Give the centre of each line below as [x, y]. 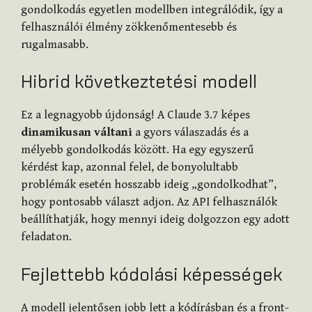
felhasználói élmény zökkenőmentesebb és [129, 27]
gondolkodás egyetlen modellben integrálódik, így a [152, 9]
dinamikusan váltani [77, 133]
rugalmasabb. [55, 44]
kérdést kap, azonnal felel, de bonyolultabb [130, 167]
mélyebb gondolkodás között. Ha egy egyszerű [137, 150]
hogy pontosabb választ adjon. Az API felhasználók [149, 202]
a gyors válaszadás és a [190, 133]
